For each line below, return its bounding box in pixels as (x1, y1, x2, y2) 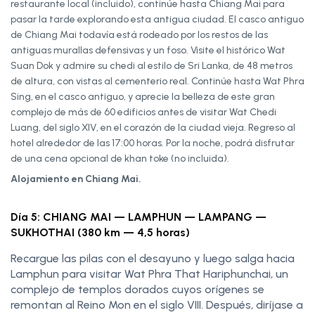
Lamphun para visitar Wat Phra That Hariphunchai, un (11, 266, 288, 281)
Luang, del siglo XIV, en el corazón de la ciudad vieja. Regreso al (11, 121, 295, 134)
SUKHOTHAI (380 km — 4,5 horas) (11, 225, 190, 239)
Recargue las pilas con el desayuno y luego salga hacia (11, 251, 295, 265)
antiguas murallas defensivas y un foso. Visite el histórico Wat (11, 44, 285, 56)
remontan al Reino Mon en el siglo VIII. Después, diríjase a (11, 297, 303, 311)
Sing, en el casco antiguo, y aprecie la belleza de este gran (11, 90, 275, 103)
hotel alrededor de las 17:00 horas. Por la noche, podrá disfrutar (11, 136, 295, 149)
